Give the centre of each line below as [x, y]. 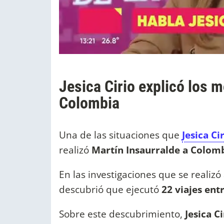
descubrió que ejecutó [110, 189]
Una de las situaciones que [120, 134]
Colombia [89, 103]
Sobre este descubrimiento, [121, 214]
